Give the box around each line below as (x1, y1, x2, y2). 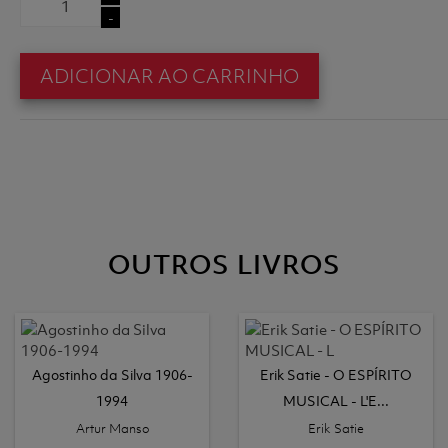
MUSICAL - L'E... (283, 391, 389, 410)
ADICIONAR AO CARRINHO (40, 63, 299, 88)
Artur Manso (75, 420, 149, 437)
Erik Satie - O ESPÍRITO (260, 365, 412, 384)
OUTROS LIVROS (107, 247, 341, 281)
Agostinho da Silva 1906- (31, 365, 193, 384)
